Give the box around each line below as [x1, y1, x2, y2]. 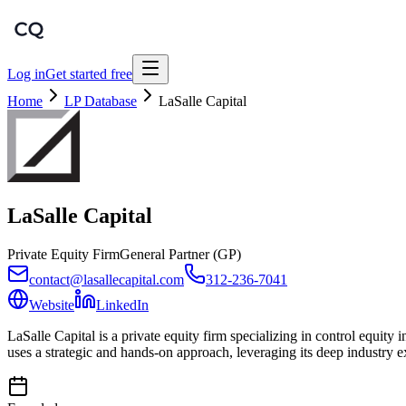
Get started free [45, 66, 132, 82]
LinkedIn [96, 296, 149, 313]
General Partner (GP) [120, 246, 241, 262]
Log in [7, 66, 45, 82]
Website [29, 296, 74, 313]
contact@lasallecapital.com [29, 271, 184, 287]
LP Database [64, 93, 137, 109]
